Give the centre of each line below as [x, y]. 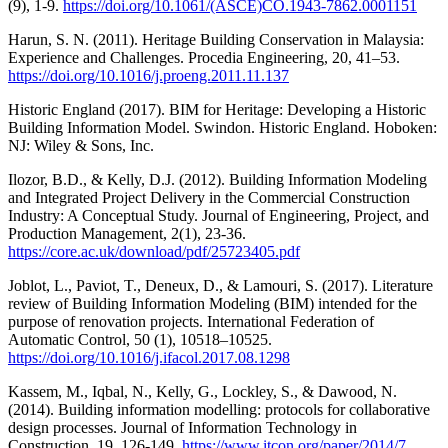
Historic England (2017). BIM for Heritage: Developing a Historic [217, 109]
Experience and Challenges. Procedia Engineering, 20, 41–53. [204, 57]
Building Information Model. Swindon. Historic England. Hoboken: [222, 127]
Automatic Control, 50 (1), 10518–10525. [140, 339]
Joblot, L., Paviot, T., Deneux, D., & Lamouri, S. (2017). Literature [220, 285]
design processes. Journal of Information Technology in [182, 427]
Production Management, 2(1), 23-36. [127, 233]
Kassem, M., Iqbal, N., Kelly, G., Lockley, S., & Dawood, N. [202, 391]
